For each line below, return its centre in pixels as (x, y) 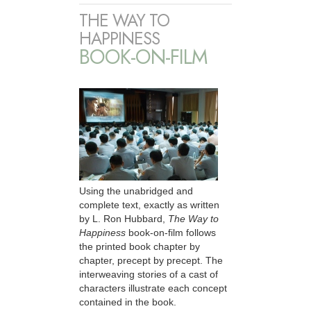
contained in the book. (128, 302)
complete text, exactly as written (149, 204)
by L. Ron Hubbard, (124, 218)
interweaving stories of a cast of (149, 274)
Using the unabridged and (136, 191)
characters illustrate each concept (153, 288)
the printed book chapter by (140, 246)
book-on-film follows (171, 232)
